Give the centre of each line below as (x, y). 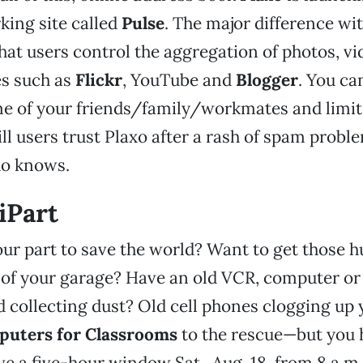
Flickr (98, 80)
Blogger (267, 80)
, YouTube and (179, 80)
